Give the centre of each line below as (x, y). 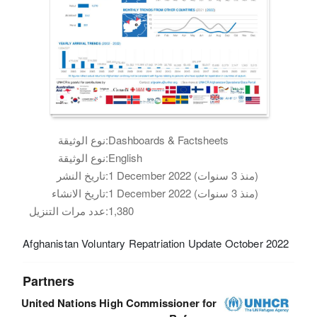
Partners (49, 281)
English (126, 157)
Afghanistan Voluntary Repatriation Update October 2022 (156, 243)
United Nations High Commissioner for (119, 302)
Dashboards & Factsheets (169, 139)
